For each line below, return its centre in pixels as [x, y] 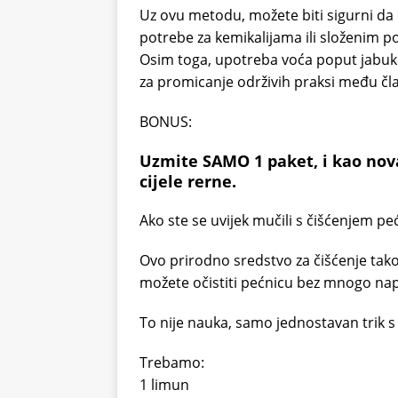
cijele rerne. [188, 181]
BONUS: [166, 121]
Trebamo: [172, 362]
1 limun [164, 384]
